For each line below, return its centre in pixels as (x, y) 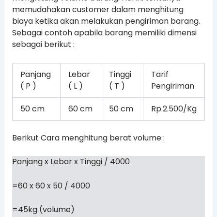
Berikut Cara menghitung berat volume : (88, 138)
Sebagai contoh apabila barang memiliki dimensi (104, 33)
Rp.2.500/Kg (174, 108)
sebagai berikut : (43, 44)
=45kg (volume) (43, 210)
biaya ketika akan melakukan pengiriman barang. (106, 21)
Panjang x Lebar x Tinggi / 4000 (71, 162)
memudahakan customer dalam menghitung (98, 9)
